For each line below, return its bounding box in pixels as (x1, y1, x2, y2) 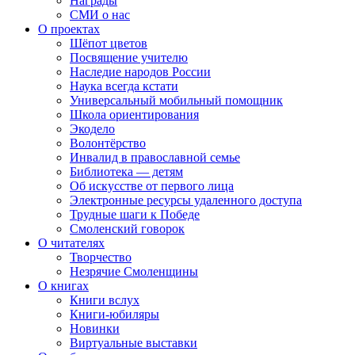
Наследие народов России (70, 65, 211, 79)
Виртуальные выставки (70, 336, 197, 350)
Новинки (70, 322, 120, 336)
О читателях (38, 236, 105, 250)
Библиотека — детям (70, 165, 183, 179)
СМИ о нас (70, 8, 130, 22)
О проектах (38, 22, 100, 36)
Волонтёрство (70, 136, 146, 151)
